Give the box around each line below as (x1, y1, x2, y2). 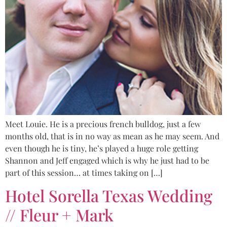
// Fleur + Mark (5, 204, 113, 226)
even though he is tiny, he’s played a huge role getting (5, 142, 198, 154)
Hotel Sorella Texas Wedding (5, 184, 212, 207)
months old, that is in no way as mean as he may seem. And (5, 130, 219, 141)
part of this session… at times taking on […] (5, 167, 163, 178)
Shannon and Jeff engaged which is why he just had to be (5, 155, 209, 166)
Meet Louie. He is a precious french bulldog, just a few (5, 118, 201, 129)
